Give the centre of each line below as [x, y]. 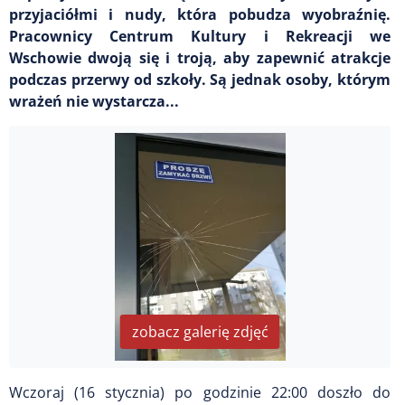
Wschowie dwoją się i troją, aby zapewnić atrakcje [200, 57]
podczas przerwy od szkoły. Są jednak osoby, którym [200, 79]
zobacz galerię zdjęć [200, 331]
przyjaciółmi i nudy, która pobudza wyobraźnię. [200, 14]
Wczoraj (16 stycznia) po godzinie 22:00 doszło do [200, 392]
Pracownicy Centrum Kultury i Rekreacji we [200, 36]
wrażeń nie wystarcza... [94, 101]
